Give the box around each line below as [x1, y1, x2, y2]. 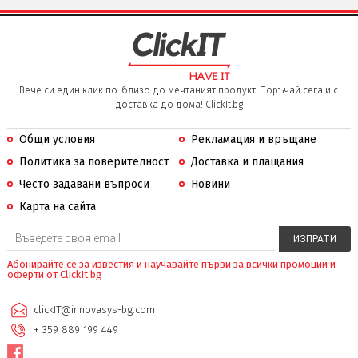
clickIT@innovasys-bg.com [33, 304, 155, 316]
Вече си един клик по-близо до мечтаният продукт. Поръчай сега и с [19, 84, 339, 96]
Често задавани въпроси [18, 177, 149, 191]
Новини [190, 177, 230, 191]
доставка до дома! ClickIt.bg [114, 98, 243, 110]
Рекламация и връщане [190, 132, 316, 146]
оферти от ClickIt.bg [6, 268, 102, 280]
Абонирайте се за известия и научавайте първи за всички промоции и [6, 257, 336, 270]
